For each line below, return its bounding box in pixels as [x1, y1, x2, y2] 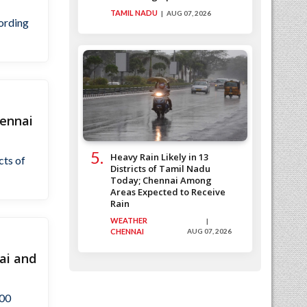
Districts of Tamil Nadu [110, 162, 210, 175]
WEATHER [110, 216, 147, 225]
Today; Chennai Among [110, 174, 212, 187]
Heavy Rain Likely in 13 [110, 151, 208, 164]
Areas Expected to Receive [110, 186, 225, 199]
